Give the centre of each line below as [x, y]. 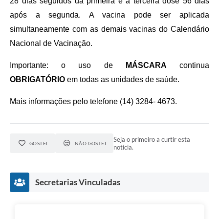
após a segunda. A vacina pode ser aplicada [109, 15]
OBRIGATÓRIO [37, 80]
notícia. [124, 147]
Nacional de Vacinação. [51, 44]
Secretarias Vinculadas [78, 182]
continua [188, 66]
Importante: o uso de [68, 66]
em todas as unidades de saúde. [122, 80]
